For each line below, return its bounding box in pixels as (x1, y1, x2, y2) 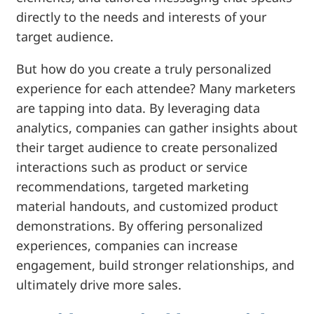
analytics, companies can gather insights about (15, 119, 298, 137)
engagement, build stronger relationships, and (15, 257, 294, 274)
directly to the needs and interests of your (15, 8, 266, 26)
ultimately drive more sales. (15, 276, 182, 294)
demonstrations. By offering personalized (15, 217, 263, 235)
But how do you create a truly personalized (15, 60, 271, 78)
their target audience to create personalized (15, 139, 278, 156)
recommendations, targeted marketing (15, 178, 249, 196)
